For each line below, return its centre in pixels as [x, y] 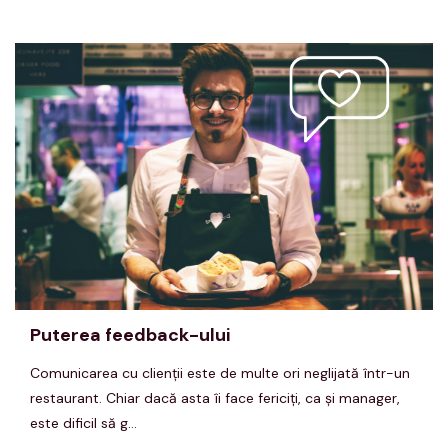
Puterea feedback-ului [130, 335]
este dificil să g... [83, 423]
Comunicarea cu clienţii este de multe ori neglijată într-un [220, 373]
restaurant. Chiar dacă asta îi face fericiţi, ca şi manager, [215, 398]
